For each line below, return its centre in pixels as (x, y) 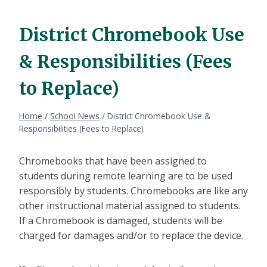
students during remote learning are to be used (126, 176)
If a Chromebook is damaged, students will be (121, 221)
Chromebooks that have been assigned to (113, 161)
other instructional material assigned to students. (130, 206)
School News (75, 116)
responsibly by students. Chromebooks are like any (133, 191)
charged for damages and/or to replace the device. (132, 236)
